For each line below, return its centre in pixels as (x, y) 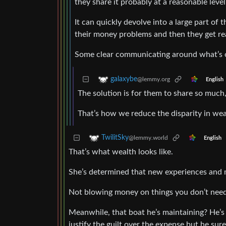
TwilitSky (115, 138)
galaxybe (124, 79)
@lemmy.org (154, 79)
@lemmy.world (148, 138)
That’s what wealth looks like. (121, 152)
